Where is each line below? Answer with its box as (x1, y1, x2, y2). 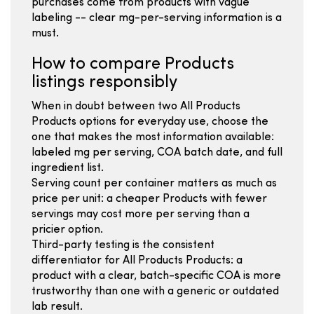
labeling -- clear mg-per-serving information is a (32, 13, 282, 24)
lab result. (32, 301, 83, 313)
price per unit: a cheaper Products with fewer (32, 193, 267, 205)
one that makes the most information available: (32, 132, 274, 143)
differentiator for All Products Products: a (32, 255, 243, 266)
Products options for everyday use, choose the (32, 116, 268, 128)
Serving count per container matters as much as (32, 178, 277, 189)
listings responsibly (32, 74, 177, 91)
